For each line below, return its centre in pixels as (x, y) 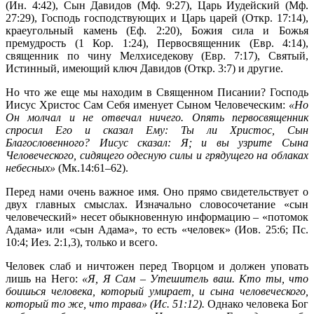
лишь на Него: (44, 278)
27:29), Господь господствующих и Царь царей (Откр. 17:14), (157, 18)
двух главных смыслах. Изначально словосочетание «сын (157, 204)
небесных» (32, 168)
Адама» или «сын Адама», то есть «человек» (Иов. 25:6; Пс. (157, 229)
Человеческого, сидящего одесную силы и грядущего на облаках (157, 155)
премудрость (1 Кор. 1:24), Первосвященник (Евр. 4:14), (157, 43)
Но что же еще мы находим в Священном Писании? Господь (157, 92)
